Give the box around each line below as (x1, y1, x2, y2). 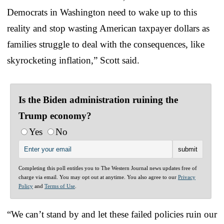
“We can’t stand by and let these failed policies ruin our (7, 208, 217, 219)
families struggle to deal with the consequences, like (7, 38, 204, 49)
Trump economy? (18, 110, 91, 121)
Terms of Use (44, 182, 75, 189)
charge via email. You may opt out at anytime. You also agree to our (18, 173, 178, 180)
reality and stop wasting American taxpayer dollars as (7, 22, 209, 33)
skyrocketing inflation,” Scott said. (7, 54, 139, 65)
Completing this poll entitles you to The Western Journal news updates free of (18, 164, 197, 171)
